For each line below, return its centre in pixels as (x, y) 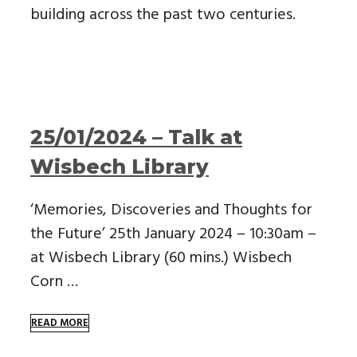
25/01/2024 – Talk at (136, 137)
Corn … (54, 282)
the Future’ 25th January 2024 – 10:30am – (173, 234)
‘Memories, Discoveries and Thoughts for (171, 210)
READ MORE (60, 323)
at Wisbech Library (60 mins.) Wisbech (161, 258)
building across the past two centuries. (163, 15)
